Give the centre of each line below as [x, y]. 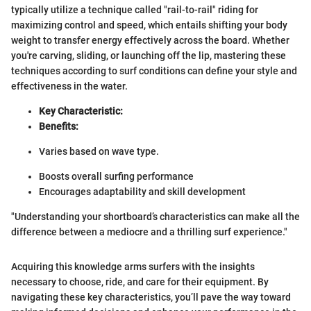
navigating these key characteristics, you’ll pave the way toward [151, 297]
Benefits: [59, 127]
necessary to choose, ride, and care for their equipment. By [140, 282]
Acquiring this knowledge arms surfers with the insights [133, 267]
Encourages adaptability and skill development [142, 192]
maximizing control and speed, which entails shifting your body [149, 25]
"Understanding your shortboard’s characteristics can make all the [155, 217]
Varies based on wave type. [99, 152]
